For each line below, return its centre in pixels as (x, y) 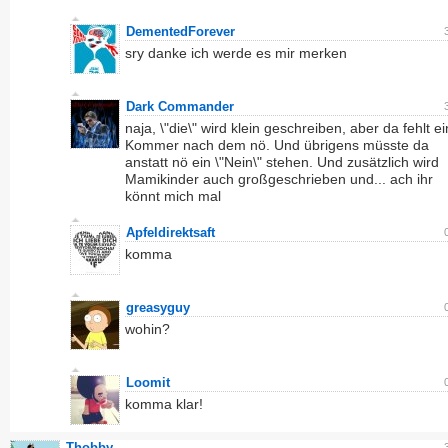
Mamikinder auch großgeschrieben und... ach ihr (279, 179)
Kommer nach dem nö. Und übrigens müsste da (277, 145)
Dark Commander (180, 106)
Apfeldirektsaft (170, 232)
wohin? (147, 329)
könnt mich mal (173, 196)
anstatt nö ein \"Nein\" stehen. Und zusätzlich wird (282, 162)
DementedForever (180, 31)
